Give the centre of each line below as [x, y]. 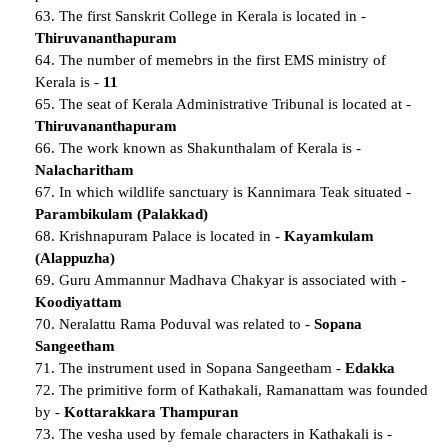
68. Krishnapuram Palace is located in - [159, 235]
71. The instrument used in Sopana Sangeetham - [190, 367]
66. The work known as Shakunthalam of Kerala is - [198, 147]
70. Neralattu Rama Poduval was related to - [174, 323]
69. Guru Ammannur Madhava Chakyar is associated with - [220, 279]
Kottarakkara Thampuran [151, 411]
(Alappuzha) [75, 257]
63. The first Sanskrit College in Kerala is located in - [200, 15]
